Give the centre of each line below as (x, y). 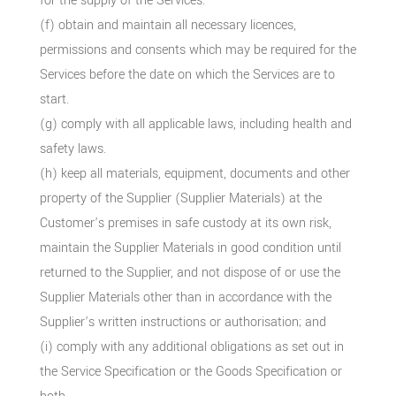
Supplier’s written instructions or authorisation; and (183, 322)
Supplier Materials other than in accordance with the (185, 297)
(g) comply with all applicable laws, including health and (195, 124)
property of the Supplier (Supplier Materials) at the (180, 198)
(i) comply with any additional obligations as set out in (191, 346)
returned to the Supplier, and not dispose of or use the (190, 272)
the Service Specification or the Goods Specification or (190, 371)
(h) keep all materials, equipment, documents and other (194, 173)
